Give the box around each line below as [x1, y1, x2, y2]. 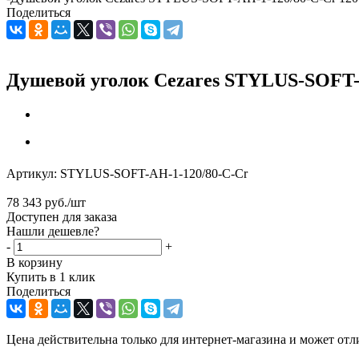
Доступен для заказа [6, 209, 117, 224]
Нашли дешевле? [6, 224, 99, 238]
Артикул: [6, 166, 57, 180]
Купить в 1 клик [6, 269, 95, 284]
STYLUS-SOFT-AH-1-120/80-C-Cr [60, 166, 248, 180]
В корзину [6, 255, 63, 269]
